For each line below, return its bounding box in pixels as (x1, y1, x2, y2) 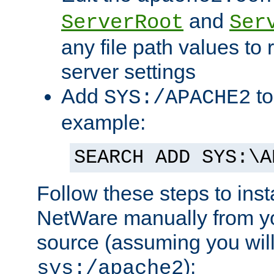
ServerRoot (61, 11, 183, 35)
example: (61, 111, 146, 135)
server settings (61, 60, 196, 84)
